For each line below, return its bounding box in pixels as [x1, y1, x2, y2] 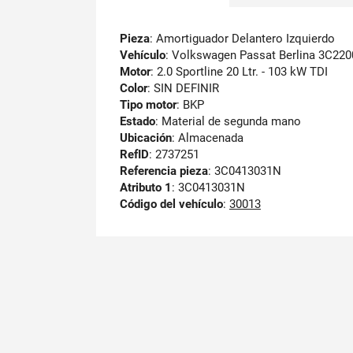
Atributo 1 [120, 180, 172, 195]
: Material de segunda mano [155, 113, 301, 128]
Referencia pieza [120, 163, 208, 178]
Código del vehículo [120, 196, 223, 211]
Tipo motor [120, 97, 176, 112]
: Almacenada [172, 130, 243, 145]
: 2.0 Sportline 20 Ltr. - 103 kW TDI [150, 64, 328, 79]
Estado [120, 113, 155, 128]
